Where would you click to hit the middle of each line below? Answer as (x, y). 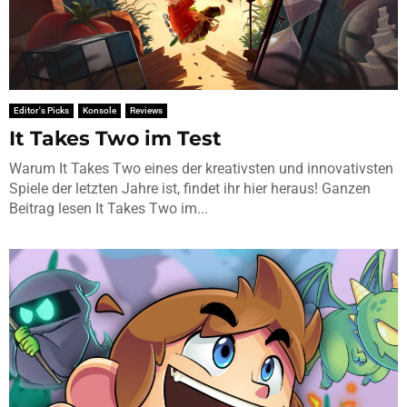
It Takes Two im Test (115, 139)
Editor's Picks (41, 111)
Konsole (99, 111)
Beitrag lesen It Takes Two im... (109, 209)
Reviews (146, 111)
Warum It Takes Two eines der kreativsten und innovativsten (201, 169)
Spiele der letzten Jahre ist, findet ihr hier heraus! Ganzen (190, 189)
